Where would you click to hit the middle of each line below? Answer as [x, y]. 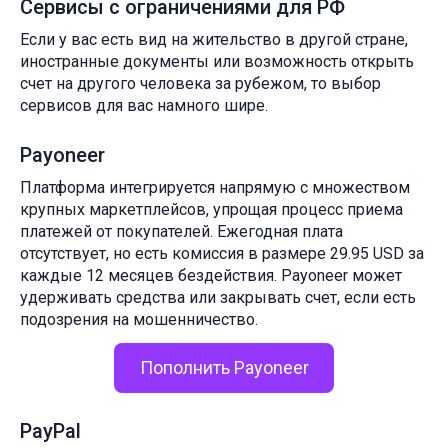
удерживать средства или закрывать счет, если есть [218, 298]
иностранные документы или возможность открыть [217, 62]
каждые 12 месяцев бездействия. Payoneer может [211, 276]
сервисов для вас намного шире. [144, 106]
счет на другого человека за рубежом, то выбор [200, 84]
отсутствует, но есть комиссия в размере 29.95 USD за [222, 254]
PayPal [50, 431]
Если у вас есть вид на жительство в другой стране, [214, 40]
